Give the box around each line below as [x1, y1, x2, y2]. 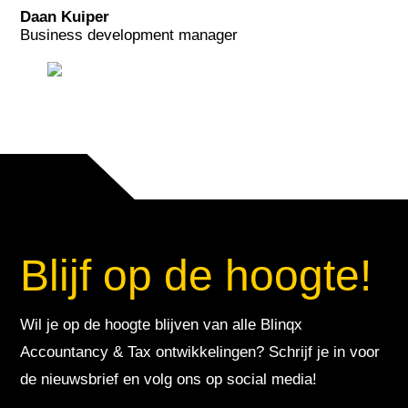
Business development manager [20, 25, 239, 44]
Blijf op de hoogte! [20, 250, 372, 300]
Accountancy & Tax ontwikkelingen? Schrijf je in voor [20, 342, 381, 361]
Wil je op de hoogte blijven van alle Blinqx [20, 315, 303, 333]
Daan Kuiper [20, 7, 110, 25]
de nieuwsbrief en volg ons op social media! [20, 370, 318, 388]
